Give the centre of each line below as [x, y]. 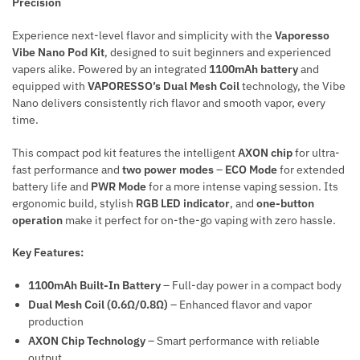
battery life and [51, 186]
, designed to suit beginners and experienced [218, 52]
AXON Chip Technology [87, 341]
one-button [285, 203]
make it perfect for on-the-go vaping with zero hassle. [199, 220]
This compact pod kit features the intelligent [125, 152]
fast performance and [67, 169]
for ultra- [316, 152]
